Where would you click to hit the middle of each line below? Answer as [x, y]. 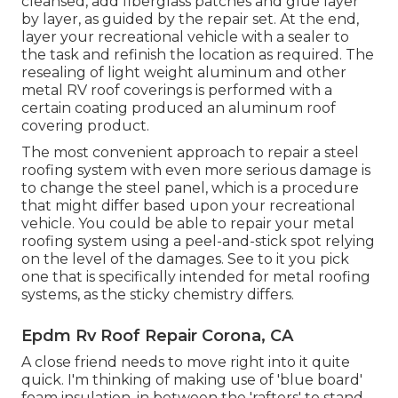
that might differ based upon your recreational [188, 205]
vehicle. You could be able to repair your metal [188, 223]
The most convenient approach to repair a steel [190, 152]
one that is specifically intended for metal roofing [196, 276]
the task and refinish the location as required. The [198, 54]
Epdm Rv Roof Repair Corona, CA [157, 335]
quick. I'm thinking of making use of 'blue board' [192, 379]
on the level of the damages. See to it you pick [185, 259]
